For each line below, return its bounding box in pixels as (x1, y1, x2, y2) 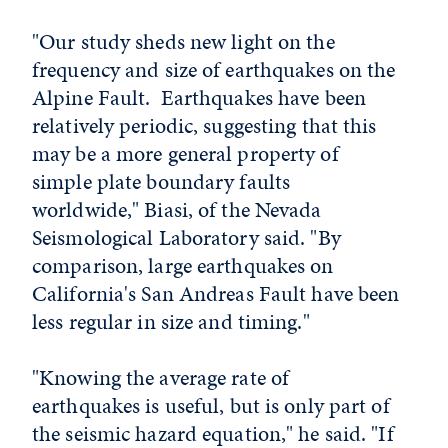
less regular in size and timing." (32, 306, 310, 337)
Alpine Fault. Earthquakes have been (32, 82, 367, 113)
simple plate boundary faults (32, 166, 291, 197)
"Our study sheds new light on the (32, 26, 335, 57)
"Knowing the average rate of (32, 362, 290, 393)
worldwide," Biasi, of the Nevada (32, 194, 322, 225)
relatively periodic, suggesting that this (32, 110, 377, 141)
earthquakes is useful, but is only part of (32, 390, 390, 421)
